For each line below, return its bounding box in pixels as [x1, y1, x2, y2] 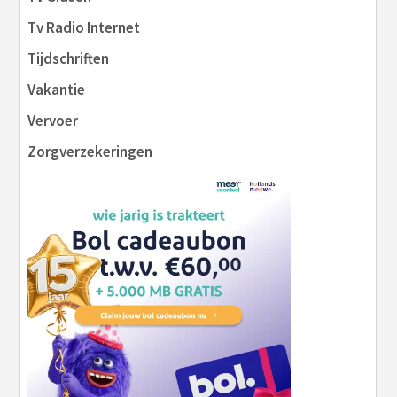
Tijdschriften [27, 49, 110, 69]
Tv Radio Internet [27, 18, 141, 38]
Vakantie [27, 80, 86, 100]
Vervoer [27, 111, 79, 131]
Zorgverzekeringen [27, 142, 153, 162]
